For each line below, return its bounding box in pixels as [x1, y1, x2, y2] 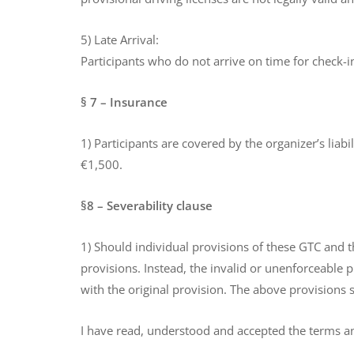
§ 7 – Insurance [81, 94, 168, 111]
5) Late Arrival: [81, 32, 159, 48]
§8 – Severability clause [81, 198, 213, 214]
